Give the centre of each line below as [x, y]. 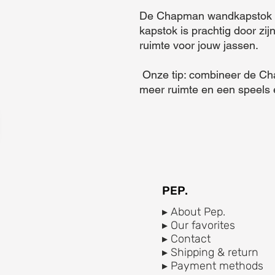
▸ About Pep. [194, 211]
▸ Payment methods [213, 265]
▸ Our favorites [199, 225]
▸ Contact [186, 238]
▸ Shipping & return [210, 252]
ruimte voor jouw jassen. [199, 45]
